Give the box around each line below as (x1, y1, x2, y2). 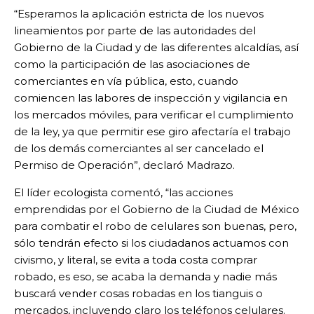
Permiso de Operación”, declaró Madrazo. (14, 158, 235, 172)
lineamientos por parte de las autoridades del (14, 24, 256, 38)
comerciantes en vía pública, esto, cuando (14, 74, 238, 88)
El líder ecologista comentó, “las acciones (14, 186, 233, 200)
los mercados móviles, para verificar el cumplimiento (14, 108, 294, 122)
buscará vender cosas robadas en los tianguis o (14, 287, 263, 301)
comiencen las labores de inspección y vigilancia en (14, 91, 287, 105)
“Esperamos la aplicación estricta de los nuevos (14, 7, 264, 21)
